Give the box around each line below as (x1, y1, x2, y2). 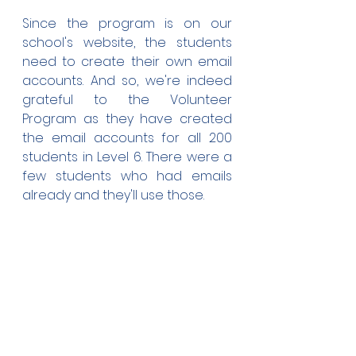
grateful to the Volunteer (22, 91, 232, 109)
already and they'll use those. (22, 186, 204, 204)
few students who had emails (22, 167, 232, 185)
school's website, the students (22, 33, 232, 52)
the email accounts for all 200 (22, 129, 232, 147)
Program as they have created (22, 110, 232, 128)
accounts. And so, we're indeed (22, 72, 232, 90)
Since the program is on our (22, 14, 232, 33)
